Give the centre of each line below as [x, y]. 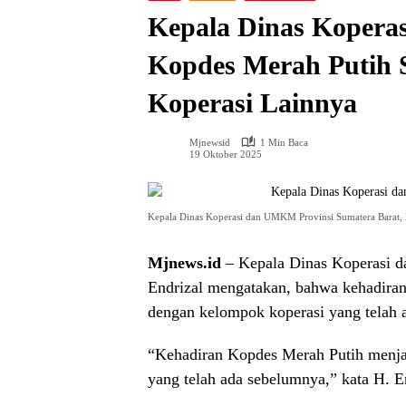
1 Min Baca [284, 142]
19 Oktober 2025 [226, 154]
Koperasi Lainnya [252, 102]
